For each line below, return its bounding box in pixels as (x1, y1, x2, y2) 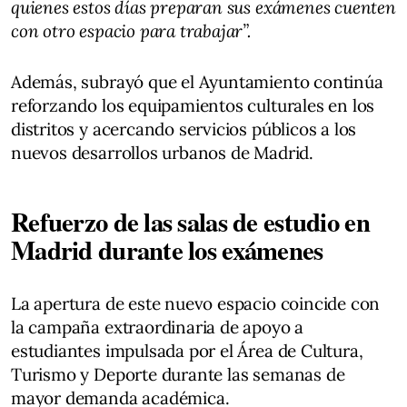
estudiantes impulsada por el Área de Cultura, (11, 339, 363, 362)
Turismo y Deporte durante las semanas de (11, 362, 345, 385)
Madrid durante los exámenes (11, 230, 323, 269)
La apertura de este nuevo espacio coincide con (11, 292, 381, 314)
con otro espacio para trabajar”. (11, 19, 251, 42)
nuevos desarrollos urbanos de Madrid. (11, 141, 313, 164)
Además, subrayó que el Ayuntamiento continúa (11, 70, 383, 93)
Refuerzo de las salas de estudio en (11, 202, 370, 241)
